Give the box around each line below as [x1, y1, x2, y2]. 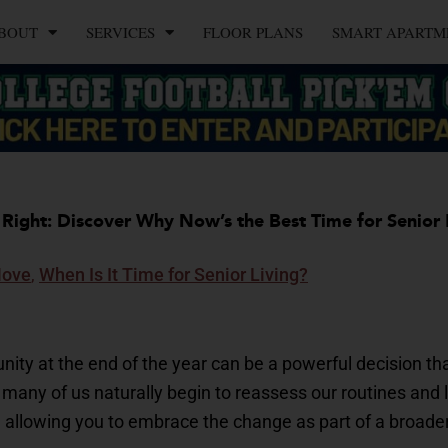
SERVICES [86, 22, 156, 42]
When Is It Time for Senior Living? [39, 264, 308, 286]
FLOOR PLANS [203, 22, 304, 42]
